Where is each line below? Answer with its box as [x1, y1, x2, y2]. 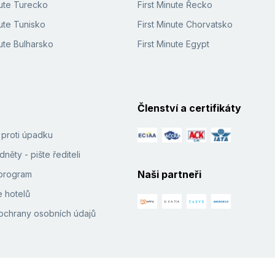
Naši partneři [137, 168, 201, 181]
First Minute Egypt [137, 39, 209, 50]
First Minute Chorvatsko [137, 19, 233, 30]
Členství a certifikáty [137, 102, 241, 115]
